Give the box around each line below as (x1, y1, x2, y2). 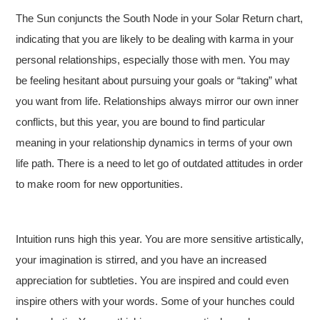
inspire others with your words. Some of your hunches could (16, 295, 295, 307)
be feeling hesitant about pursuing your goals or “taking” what (16, 74, 298, 86)
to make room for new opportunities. (16, 178, 184, 190)
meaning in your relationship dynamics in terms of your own (16, 136, 293, 149)
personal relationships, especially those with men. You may (16, 54, 291, 66)
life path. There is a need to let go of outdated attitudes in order (16, 157, 304, 169)
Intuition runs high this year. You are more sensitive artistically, (16, 233, 304, 245)
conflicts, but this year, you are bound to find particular (16, 116, 266, 128)
